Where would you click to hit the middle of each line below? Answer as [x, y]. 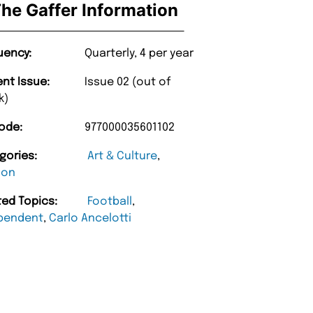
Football [110, 201]
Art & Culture [123, 156]
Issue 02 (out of [128, 82]
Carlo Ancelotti [90, 218]
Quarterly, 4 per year [139, 53]
